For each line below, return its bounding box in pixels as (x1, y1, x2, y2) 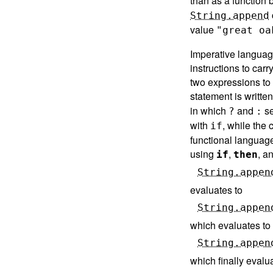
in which (190, 103, 229, 118)
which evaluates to (190, 218, 271, 232)
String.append (190, 9, 269, 21)
